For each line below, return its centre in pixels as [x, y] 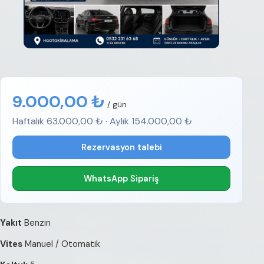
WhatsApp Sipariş [122, 178]
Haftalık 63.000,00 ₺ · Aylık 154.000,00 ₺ [102, 121]
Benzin [36, 223]
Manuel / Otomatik [61, 244]
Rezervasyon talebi [121, 148]
